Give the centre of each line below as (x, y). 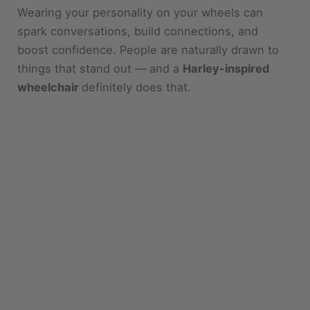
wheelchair (50, 57)
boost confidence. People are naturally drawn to (148, 20)
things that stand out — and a (100, 38)
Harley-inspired (226, 38)
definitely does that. (137, 57)
